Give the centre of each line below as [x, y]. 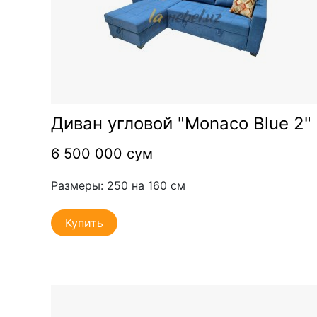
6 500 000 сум [102, 153]
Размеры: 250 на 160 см [118, 185]
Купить [84, 223]
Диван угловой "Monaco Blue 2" [181, 123]
